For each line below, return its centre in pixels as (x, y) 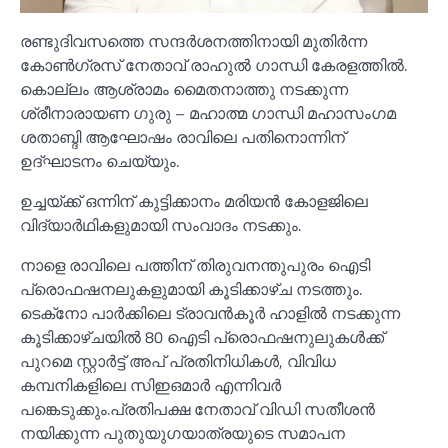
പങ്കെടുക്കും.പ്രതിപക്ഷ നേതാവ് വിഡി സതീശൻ (197, 409)
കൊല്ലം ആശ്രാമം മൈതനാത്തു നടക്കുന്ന (184, 89)
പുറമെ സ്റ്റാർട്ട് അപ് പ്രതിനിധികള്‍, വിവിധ (178, 361)
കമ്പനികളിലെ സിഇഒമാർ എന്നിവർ (150, 385)
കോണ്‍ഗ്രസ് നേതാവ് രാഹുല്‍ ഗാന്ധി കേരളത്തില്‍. (213, 65)
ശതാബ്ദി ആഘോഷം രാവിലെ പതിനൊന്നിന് (182, 137)
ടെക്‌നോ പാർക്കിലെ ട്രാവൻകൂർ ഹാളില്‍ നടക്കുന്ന (210, 313)
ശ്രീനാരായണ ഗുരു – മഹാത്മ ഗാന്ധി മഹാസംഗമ (208, 113)
